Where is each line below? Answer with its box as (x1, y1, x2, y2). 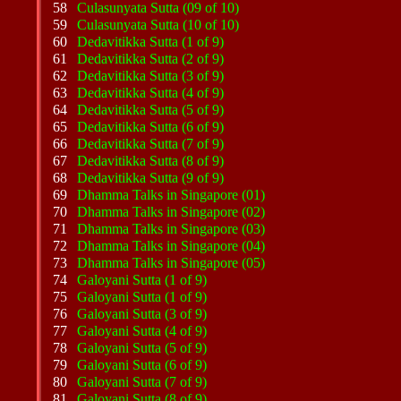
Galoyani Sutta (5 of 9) (77, 340, 208, 355)
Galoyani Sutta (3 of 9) (77, 306, 208, 321)
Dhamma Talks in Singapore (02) (77, 204, 266, 219)
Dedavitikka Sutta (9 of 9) (77, 170, 225, 185)
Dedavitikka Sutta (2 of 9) (77, 51, 225, 66)
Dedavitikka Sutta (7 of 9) (77, 136, 225, 151)
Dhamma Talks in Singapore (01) (77, 187, 266, 202)
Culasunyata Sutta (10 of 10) (77, 17, 240, 32)
